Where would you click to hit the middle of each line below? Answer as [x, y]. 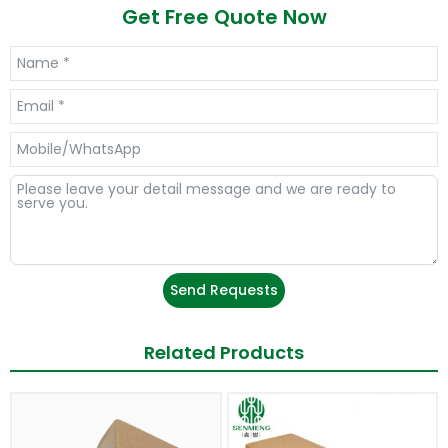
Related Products [224, 352]
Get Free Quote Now [224, 16]
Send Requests [224, 289]
